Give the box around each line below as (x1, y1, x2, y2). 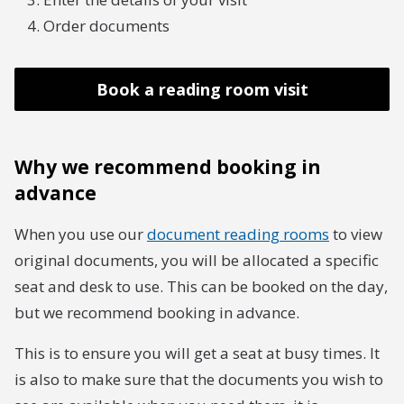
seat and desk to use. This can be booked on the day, (14, 276, 388, 297)
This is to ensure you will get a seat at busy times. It (14, 343, 380, 363)
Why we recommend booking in (14, 154, 321, 179)
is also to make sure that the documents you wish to (14, 369, 383, 390)
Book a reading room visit (96, 78, 308, 100)
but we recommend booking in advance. (14, 302, 299, 323)
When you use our (14, 224, 147, 244)
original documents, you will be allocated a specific (14, 250, 379, 271)
